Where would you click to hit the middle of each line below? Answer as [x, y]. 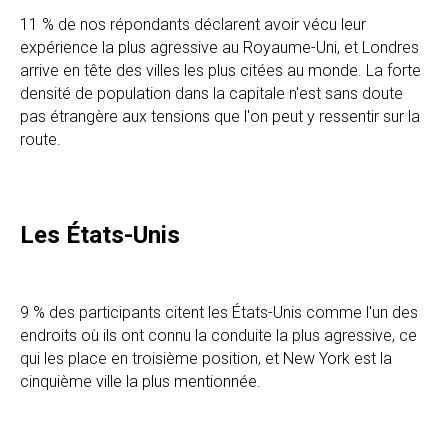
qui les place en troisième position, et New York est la [206, 358]
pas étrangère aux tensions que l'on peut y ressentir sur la [220, 116]
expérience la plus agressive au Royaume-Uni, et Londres [219, 47]
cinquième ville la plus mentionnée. [140, 381]
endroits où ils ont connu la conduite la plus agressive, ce [218, 335]
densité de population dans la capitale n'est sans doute [211, 93]
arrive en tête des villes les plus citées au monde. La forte [220, 70]
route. [40, 139]
